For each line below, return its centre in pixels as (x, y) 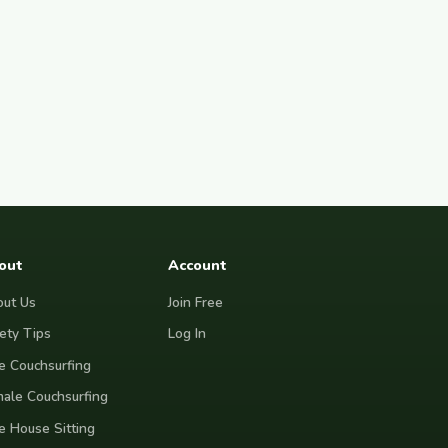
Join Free (195, 302)
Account (197, 265)
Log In (187, 334)
